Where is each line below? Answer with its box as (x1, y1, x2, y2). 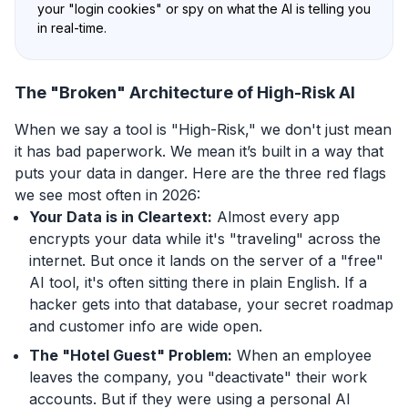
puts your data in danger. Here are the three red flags (15, 163, 386, 182)
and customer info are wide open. (29, 316, 262, 335)
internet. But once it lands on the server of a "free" (29, 250, 383, 270)
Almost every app (212, 207, 340, 226)
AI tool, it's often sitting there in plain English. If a (29, 272, 367, 291)
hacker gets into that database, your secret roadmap (29, 294, 393, 313)
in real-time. (37, 19, 107, 36)
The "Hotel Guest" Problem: (29, 345, 232, 364)
